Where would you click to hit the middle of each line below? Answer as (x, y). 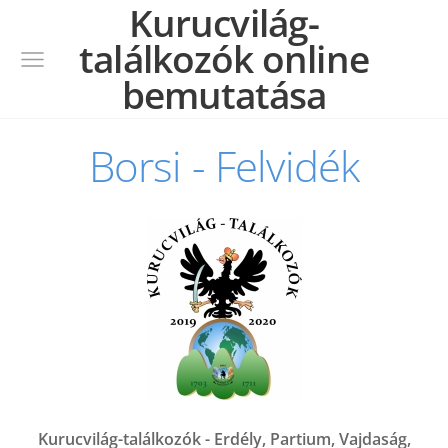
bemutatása (224, 95)
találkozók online (224, 59)
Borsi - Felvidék (224, 166)
